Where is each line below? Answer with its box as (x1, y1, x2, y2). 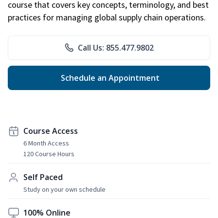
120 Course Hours (23, 149, 74, 158)
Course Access (23, 125, 78, 136)
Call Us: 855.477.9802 (78, 42, 154, 53)
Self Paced (23, 171, 63, 182)
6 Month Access (23, 138, 69, 147)
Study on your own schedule (23, 184, 106, 194)
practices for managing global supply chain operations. (8, 11, 206, 23)
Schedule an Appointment (58, 72, 160, 83)
